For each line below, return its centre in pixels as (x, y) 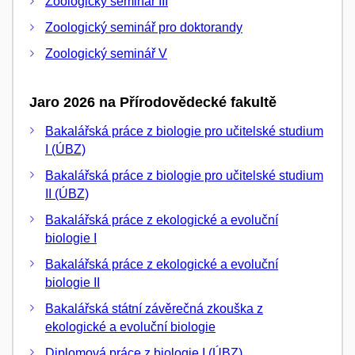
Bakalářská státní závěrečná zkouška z (154, 308)
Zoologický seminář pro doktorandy (144, 28)
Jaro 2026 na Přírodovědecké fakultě (153, 103)
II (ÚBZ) (67, 193)
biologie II (73, 282)
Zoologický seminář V (106, 54)
